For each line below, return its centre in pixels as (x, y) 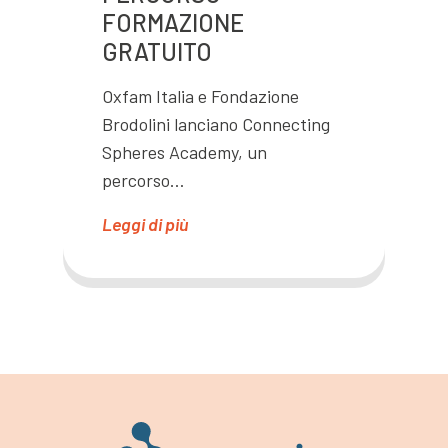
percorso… (143, 179)
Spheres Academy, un (184, 151)
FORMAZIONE (173, 22)
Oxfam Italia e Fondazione (200, 95)
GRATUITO (157, 51)
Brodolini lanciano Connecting (216, 123)
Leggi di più (145, 223)
